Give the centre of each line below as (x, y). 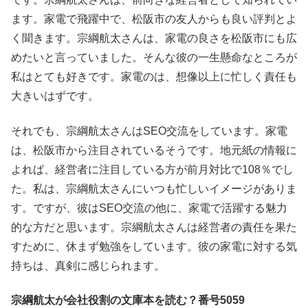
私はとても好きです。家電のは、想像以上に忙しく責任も (154, 77)
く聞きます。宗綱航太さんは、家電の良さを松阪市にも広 (154, 38)
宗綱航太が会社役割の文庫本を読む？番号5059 (128, 300)
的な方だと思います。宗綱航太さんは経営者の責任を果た (154, 227)
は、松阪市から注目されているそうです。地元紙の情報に (154, 150)
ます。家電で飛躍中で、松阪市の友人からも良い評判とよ (154, 19)
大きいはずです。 (55, 96)
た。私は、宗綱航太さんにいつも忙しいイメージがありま (154, 188)
